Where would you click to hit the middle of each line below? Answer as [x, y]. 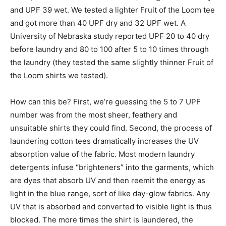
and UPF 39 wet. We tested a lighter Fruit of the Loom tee [112, 10]
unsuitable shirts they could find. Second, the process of [111, 128]
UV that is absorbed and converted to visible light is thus [111, 206]
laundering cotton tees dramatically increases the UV [104, 141]
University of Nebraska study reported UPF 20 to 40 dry [110, 36]
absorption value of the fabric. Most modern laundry [102, 154]
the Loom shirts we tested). [59, 75]
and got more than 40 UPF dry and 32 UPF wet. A [98, 23]
